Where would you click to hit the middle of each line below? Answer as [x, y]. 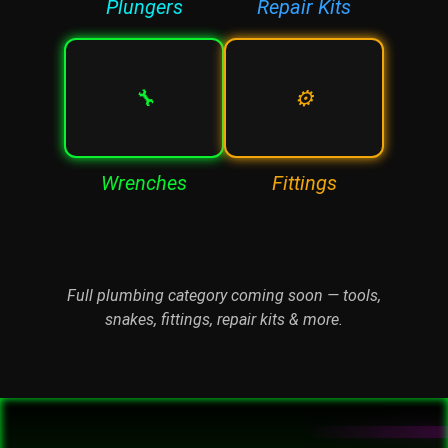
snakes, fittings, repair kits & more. [224, 324]
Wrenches [144, 187]
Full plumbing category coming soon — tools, [224, 300]
